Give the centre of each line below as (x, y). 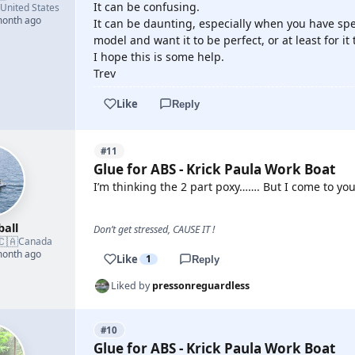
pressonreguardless (201, 286)
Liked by (132, 286)
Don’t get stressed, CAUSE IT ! (154, 229)
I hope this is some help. (159, 57)
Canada (35, 241)
